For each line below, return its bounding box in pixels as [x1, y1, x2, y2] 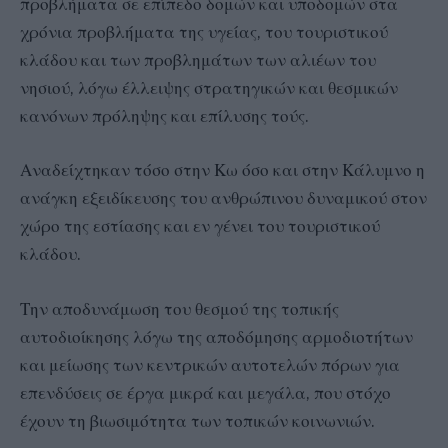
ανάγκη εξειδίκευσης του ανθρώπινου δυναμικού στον [20, 187, 427, 210]
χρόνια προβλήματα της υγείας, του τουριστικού [20, 21, 388, 44]
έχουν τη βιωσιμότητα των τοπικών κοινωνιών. [20, 409, 375, 432]
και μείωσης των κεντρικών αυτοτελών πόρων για [20, 353, 400, 376]
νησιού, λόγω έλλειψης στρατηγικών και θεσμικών [20, 77, 398, 100]
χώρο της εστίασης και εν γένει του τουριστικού [20, 215, 380, 238]
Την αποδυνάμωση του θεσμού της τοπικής [20, 297, 339, 320]
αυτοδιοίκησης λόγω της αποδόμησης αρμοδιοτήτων [20, 325, 413, 348]
